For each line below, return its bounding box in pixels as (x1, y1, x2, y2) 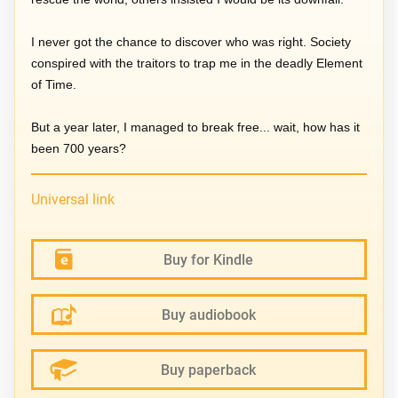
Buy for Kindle (163, 251, 254, 268)
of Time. (31, 76, 77, 92)
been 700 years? (31, 140, 127, 155)
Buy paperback (161, 361, 257, 378)
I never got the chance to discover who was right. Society (31, 34, 352, 49)
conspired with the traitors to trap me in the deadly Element (31, 55, 363, 70)
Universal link (31, 190, 115, 208)
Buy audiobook (161, 306, 256, 323)
